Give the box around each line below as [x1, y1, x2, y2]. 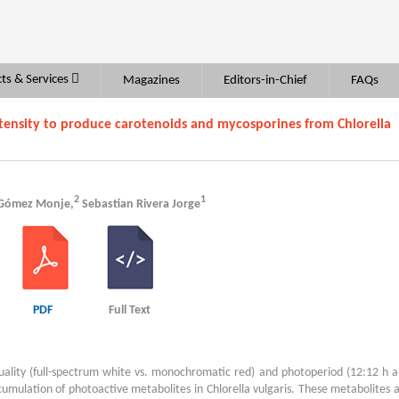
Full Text [109, 303, 151, 317]
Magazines [123, 74, 180, 87]
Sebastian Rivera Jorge [79, 197, 200, 211]
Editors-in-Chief [224, 74, 307, 87]
